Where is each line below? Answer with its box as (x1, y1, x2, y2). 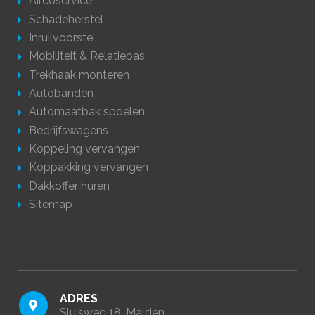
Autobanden (29, 86, 94, 100)
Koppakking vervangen (29, 160, 148, 174)
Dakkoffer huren (29, 179, 110, 193)
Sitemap (29, 198, 72, 212)
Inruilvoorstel (29, 30, 96, 44)
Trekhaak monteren (29, 67, 129, 82)
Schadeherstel (29, 12, 103, 26)
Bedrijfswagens (29, 123, 108, 137)
